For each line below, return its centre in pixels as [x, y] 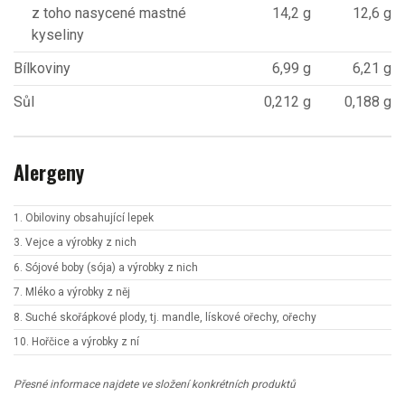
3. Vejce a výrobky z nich [75, 243]
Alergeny [49, 172]
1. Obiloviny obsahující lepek [84, 217]
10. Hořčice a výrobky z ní [76, 342]
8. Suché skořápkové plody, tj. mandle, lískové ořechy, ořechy [165, 317]
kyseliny [58, 35]
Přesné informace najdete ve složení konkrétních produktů [155, 385]
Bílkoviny [42, 69]
